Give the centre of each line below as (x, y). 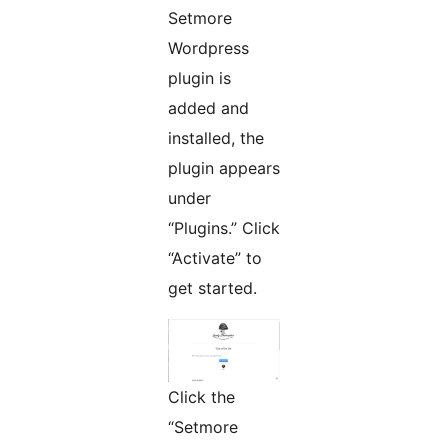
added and (208, 108)
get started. (212, 288)
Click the (201, 396)
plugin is (199, 78)
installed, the (216, 138)
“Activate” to (215, 258)
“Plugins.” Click (224, 228)
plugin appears (224, 168)
